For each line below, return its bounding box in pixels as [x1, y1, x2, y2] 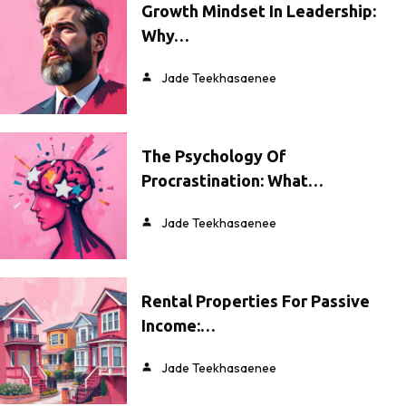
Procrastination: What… [141, 171, 324, 190]
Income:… [141, 316, 216, 335]
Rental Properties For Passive [141, 292, 370, 311]
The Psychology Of [141, 147, 286, 166]
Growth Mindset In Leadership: [141, 2, 376, 21]
